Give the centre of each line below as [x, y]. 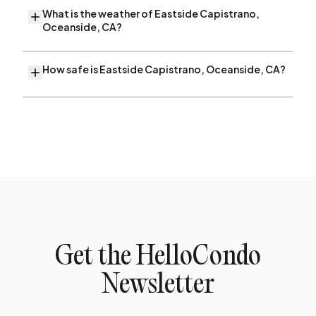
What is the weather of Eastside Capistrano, [151, 13]
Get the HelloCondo [158, 258]
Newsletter [158, 286]
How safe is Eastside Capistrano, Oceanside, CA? [164, 69]
